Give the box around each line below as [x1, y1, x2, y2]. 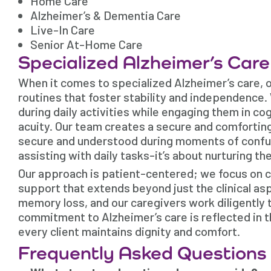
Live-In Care [30, 22, 95, 38]
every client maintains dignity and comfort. [18, 224, 240, 239]
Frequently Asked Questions [18, 242, 267, 264]
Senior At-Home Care [30, 37, 143, 52]
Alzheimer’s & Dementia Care [30, 8, 181, 23]
